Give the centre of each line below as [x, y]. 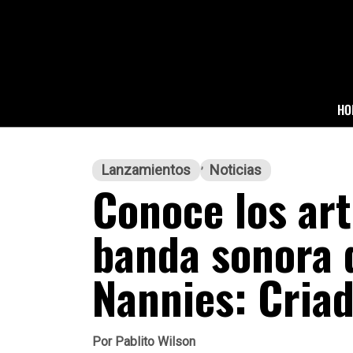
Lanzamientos [146, 170]
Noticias [236, 170]
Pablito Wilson [154, 342]
